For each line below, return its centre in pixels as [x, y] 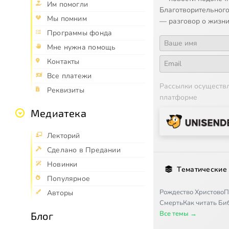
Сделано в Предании [84, 150]
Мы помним [67, 18]
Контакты [63, 61]
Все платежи [70, 76]
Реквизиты [66, 90]
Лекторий [64, 135]
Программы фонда [80, 33]
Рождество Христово [192, 192]
